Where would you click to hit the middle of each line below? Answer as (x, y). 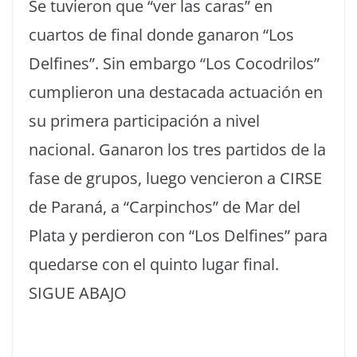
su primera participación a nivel (144, 121)
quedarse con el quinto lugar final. (154, 264)
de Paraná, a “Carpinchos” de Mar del (165, 207)
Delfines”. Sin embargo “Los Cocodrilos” (174, 63)
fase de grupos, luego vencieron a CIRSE (175, 178)
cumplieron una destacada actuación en (176, 92)
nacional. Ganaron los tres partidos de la (177, 149)
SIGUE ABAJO (78, 293)
